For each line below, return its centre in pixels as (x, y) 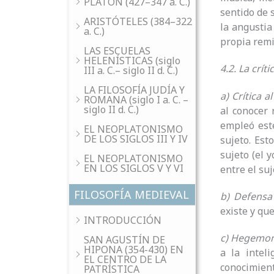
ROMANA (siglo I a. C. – (136, 100)
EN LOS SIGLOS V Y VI (134, 168)
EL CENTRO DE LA (125, 259)
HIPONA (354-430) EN (134, 250)
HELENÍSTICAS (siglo (132, 61)
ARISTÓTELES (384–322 (138, 21)
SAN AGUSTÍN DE (124, 240)
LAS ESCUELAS (117, 51)
